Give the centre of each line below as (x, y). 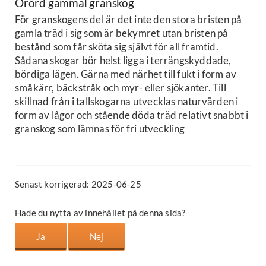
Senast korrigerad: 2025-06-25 (78, 184)
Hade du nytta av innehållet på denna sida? (100, 212)
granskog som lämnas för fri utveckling (100, 129)
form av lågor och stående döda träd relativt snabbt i (132, 115)
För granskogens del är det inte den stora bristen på (129, 20)
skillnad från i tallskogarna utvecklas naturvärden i (127, 102)
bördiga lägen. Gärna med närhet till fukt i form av (126, 74)
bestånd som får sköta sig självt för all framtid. (117, 47)
